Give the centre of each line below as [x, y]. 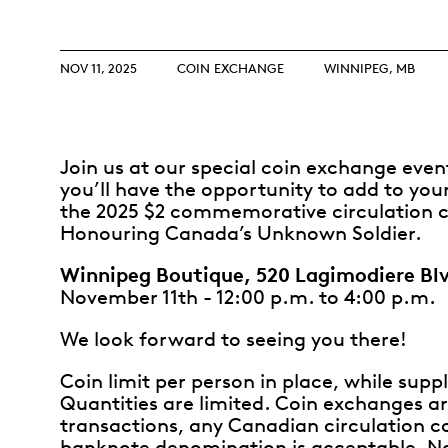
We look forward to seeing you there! [233, 338]
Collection [303, 24]
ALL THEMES [303, 104]
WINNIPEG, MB [369, 67]
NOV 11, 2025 [98, 67]
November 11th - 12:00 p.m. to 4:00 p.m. [248, 296]
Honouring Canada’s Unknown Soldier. [241, 232]
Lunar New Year [325, 58]
